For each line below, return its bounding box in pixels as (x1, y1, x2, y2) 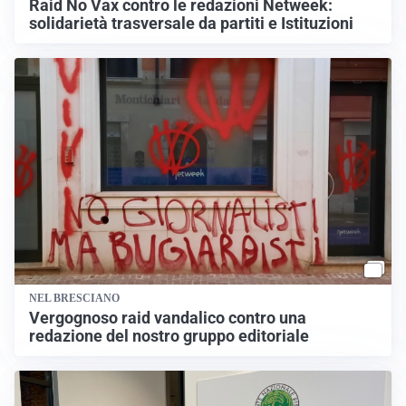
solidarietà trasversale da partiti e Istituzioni (29, 14, 353, 34)
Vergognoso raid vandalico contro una (29, 308, 306, 327)
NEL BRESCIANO (29, 291, 120, 304)
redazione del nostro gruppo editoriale (29, 326, 309, 345)
